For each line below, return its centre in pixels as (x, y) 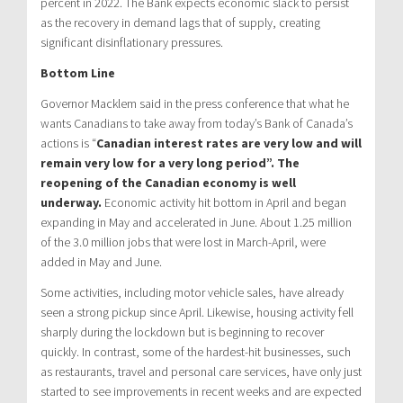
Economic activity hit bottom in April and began (225, 202)
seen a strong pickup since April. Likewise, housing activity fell (197, 312)
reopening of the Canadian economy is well (168, 182)
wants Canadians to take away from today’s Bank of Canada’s (197, 123)
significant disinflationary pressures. (132, 42)
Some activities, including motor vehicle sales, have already (192, 292)
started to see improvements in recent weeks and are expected (201, 391)
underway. (72, 202)
